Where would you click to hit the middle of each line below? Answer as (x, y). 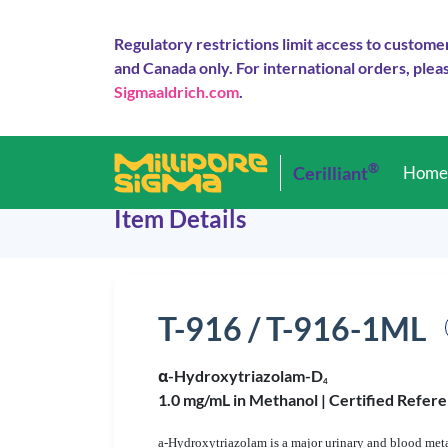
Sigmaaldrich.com (176, 91)
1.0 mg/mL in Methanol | (243, 399)
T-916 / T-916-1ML (292, 328)
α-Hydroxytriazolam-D (240, 375)
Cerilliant (331, 172)
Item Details (180, 218)
